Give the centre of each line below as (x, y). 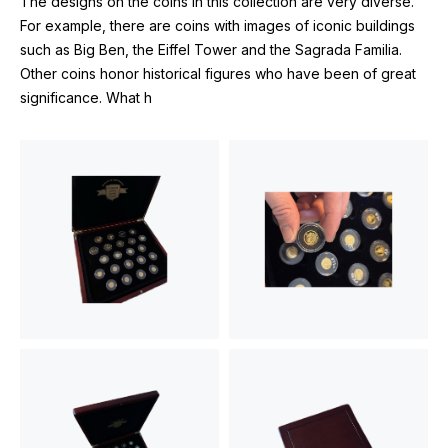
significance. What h (86, 97)
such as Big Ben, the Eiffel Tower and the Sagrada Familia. (211, 49)
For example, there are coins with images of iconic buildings (217, 25)
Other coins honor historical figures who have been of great (218, 73)
